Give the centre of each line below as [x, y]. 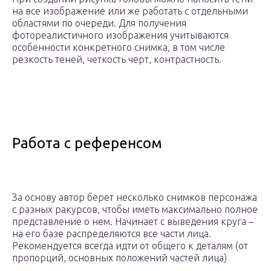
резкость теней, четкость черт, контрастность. [117, 59]
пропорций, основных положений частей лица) [119, 257]
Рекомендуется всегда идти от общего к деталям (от [130, 245]
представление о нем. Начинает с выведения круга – [133, 221]
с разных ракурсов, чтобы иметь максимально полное [135, 209]
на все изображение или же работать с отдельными [130, 11]
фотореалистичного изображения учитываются [120, 35]
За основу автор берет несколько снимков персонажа [135, 197]
